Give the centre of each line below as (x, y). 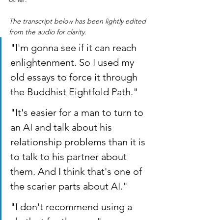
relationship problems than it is (79, 142)
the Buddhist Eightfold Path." (74, 92)
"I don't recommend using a (72, 207)
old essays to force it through (75, 77)
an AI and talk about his (62, 127)
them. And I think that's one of (77, 171)
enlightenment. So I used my (73, 62)
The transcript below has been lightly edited (78, 21)
